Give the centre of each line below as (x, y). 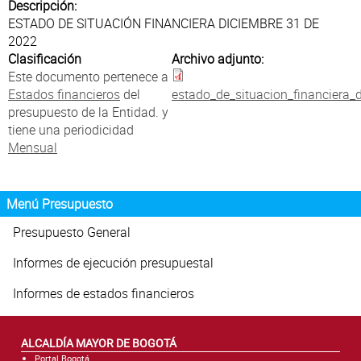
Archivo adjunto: (219, 59)
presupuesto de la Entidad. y (88, 112)
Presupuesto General (72, 232)
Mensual (33, 148)
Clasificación (45, 59)
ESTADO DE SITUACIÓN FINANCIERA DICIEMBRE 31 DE (164, 24)
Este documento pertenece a (88, 77)
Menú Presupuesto (60, 204)
